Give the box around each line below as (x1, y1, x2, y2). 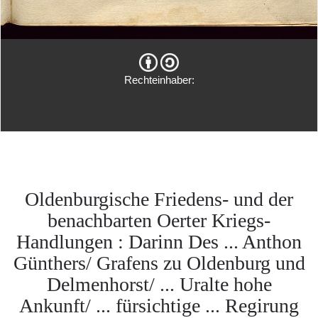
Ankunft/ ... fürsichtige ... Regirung (19, 295, 299, 317)
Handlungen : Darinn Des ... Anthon (16, 231, 302, 253)
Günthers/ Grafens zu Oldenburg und (13, 252, 305, 274)
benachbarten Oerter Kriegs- (48, 209, 270, 231)
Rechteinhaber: (124, 74, 194, 86)
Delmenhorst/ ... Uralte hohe (46, 273, 272, 295)
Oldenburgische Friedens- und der (25, 188, 293, 210)
